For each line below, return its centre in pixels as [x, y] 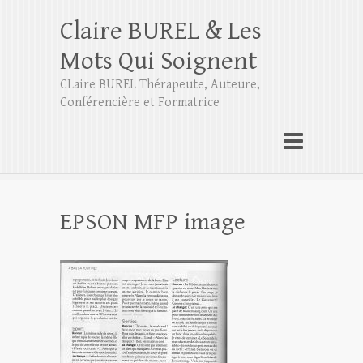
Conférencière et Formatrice [140, 102]
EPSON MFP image [153, 222]
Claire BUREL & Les [161, 31]
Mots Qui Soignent [158, 61]
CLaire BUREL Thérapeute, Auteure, [160, 85]
